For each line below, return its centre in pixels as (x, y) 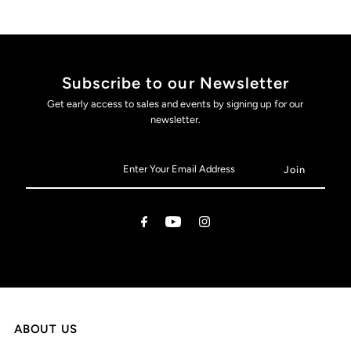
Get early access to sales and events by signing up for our (175, 103)
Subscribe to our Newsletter (175, 83)
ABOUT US (46, 329)
